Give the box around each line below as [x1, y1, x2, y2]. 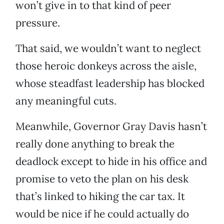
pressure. [15, 16, 60, 30]
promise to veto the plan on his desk [15, 172, 188, 186]
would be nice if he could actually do [15, 207, 189, 221]
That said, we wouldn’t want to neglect [15, 41, 201, 55]
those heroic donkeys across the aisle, [15, 59, 196, 73]
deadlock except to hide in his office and [15, 154, 207, 168]
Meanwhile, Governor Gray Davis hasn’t [15, 119, 207, 133]
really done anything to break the [15, 137, 174, 151]
